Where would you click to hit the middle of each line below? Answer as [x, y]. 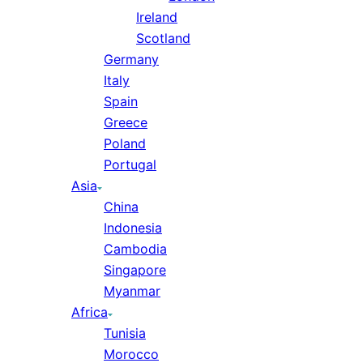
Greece [126, 122]
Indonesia [133, 228]
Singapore [135, 270]
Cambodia [135, 249]
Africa [90, 312]
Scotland [163, 38]
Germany [131, 59]
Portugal [130, 164]
